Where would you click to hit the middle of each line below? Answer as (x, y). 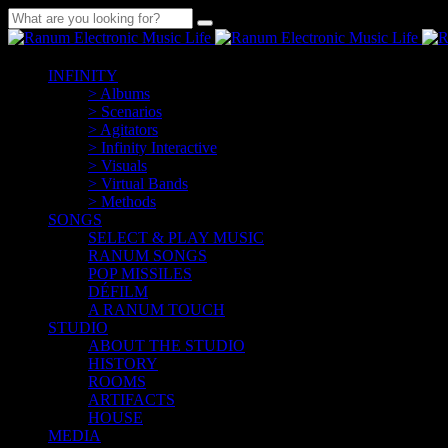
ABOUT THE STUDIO (166, 345)
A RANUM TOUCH (156, 309)
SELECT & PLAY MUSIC (176, 237)
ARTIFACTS (131, 399)
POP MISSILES (140, 273)
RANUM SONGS (147, 255)
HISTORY (123, 363)
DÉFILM (118, 291)
